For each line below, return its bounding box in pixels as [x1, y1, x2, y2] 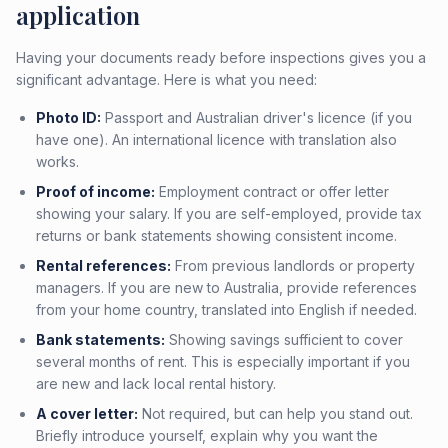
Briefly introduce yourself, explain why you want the [36, 427, 378, 444]
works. [36, 153, 79, 170]
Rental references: [36, 257, 171, 274]
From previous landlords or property [171, 257, 415, 274]
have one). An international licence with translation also [36, 131, 397, 148]
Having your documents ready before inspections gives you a [16, 49, 426, 66]
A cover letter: [36, 405, 138, 422]
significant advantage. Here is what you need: [16, 71, 317, 88]
